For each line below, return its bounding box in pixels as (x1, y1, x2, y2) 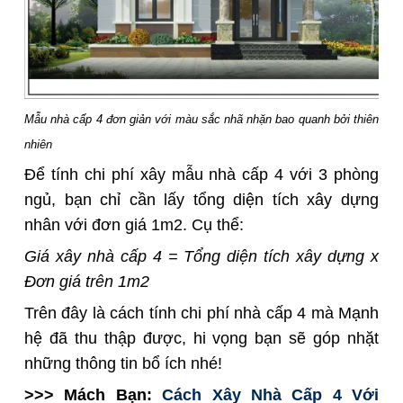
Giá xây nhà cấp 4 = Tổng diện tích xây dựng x (24, 247, 379, 266)
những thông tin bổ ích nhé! (24, 354, 222, 373)
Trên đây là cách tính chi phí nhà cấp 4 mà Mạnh (24, 304, 379, 323)
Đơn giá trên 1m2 (24, 273, 167, 291)
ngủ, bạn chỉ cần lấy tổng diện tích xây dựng (24, 191, 379, 210)
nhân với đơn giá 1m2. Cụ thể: (24, 216, 244, 235)
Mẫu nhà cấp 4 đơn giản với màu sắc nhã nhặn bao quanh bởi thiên (24, 112, 379, 127)
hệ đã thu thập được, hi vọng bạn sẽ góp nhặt (24, 329, 379, 348)
